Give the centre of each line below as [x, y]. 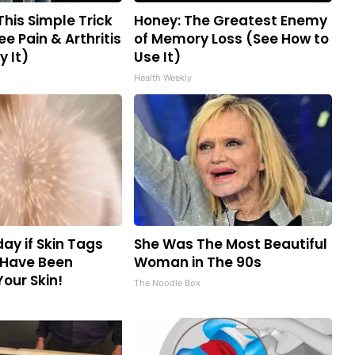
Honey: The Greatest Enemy [231, 20]
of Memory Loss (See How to [231, 38]
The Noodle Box [167, 282]
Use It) [157, 57]
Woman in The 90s [198, 262]
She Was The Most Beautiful [231, 244]
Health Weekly [163, 77]
